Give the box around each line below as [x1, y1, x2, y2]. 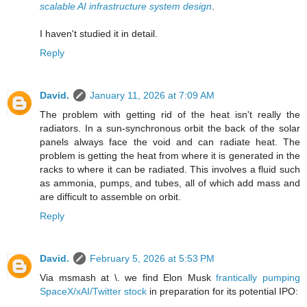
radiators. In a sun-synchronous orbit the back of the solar [40, 122, 300, 134]
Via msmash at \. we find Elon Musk [40, 271, 217, 283]
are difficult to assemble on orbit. [40, 191, 181, 202]
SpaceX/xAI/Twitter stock [40, 285, 147, 297]
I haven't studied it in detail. [40, 27, 158, 39]
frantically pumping [216, 271, 301, 283]
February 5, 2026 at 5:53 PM [90, 252, 214, 264]
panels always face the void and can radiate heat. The [40, 136, 300, 147]
